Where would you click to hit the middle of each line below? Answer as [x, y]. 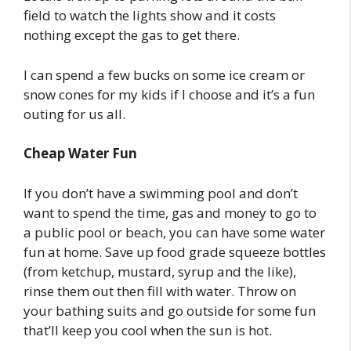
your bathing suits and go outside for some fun [170, 310]
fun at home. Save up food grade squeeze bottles [175, 251]
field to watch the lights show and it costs [150, 15]
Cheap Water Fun [80, 153]
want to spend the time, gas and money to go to [170, 212]
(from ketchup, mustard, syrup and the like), [160, 271]
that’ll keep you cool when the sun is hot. [148, 330]
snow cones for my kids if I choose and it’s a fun [169, 94]
